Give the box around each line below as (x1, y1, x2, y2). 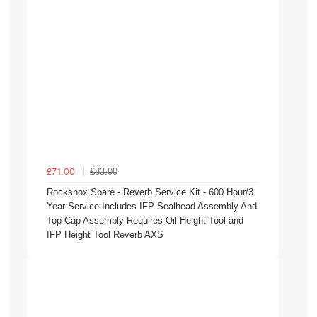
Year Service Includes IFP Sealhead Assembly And (47, 200, 257, 212)
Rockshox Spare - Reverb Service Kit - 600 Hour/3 (47, 186, 253, 197)
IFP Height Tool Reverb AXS (47, 229, 163, 240)
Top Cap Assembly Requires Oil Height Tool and (47, 214, 243, 226)
